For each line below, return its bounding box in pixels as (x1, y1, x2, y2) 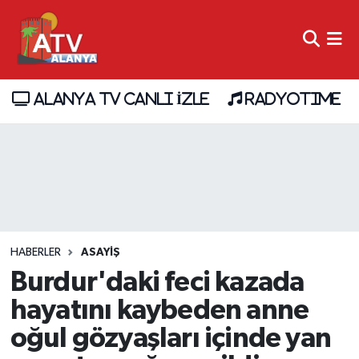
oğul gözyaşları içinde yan (10, 324, 331, 353)
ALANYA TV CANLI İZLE (30, 91, 209, 107)
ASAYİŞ (80, 247, 120, 259)
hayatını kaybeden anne (10, 296, 309, 325)
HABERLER (10, 247, 61, 259)
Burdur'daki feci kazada (10, 268, 305, 296)
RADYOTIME (241, 91, 341, 107)
